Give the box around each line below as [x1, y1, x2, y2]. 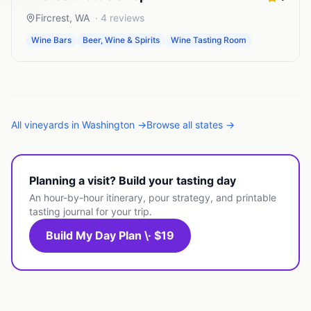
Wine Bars [31, 35, 72, 45]
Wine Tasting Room [171, 35, 246, 45]
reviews [107, 12, 144, 24]
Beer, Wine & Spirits [83, 35, 160, 45]
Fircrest [35, 12, 69, 24]
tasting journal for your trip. [29, 205, 152, 217]
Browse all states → [146, 119, 235, 131]
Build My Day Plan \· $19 [46, 228, 174, 242]
